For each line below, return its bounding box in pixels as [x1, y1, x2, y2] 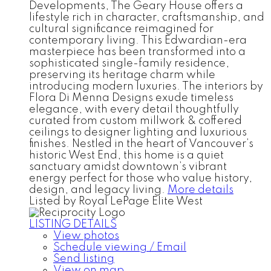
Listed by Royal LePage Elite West [29, 195, 203, 207]
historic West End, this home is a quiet [29, 149, 224, 161]
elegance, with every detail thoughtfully [29, 103, 239, 115]
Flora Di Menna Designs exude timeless [29, 92, 233, 103]
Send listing [53, 253, 114, 264]
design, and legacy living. [29, 184, 165, 195]
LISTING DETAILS [29, 218, 117, 230]
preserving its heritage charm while [29, 69, 215, 80]
